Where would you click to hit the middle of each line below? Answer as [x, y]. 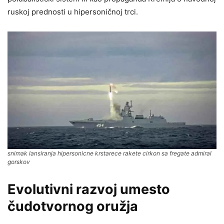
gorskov [19, 162]
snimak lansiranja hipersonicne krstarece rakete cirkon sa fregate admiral [109, 153]
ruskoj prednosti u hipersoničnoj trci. [73, 12]
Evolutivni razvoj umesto [89, 189]
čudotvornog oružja [73, 206]
